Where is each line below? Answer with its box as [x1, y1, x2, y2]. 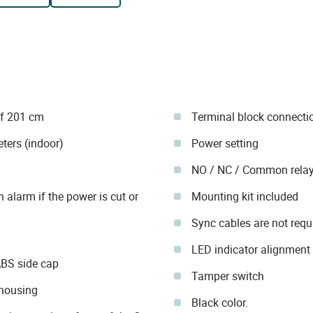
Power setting [191, 136, 259, 151]
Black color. [191, 295, 248, 310]
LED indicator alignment [191, 242, 310, 257]
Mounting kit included [191, 189, 298, 204]
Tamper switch [191, 268, 264, 284]
